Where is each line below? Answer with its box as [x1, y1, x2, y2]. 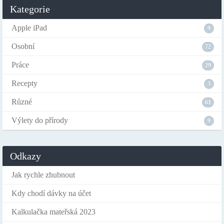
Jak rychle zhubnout [11, 170, 75, 179]
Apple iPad [11, 23, 47, 32]
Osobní [11, 42, 34, 50]
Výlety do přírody [11, 116, 68, 124]
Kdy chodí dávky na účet [11, 189, 91, 197]
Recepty [11, 79, 37, 87]
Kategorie [10, 3, 50, 14]
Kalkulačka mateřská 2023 [11, 207, 95, 216]
